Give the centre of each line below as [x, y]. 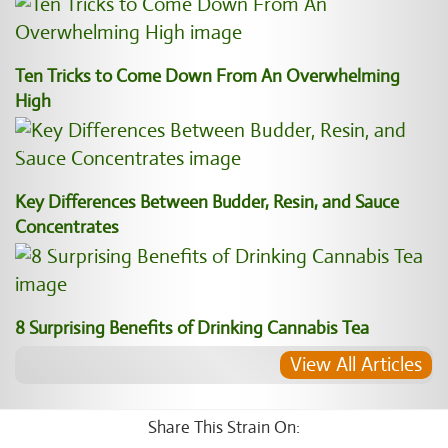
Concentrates [67, 227]
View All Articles [356, 364]
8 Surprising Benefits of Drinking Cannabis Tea [192, 328]
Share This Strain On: [224, 427]
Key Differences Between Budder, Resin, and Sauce [207, 202]
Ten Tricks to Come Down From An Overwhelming [207, 76]
